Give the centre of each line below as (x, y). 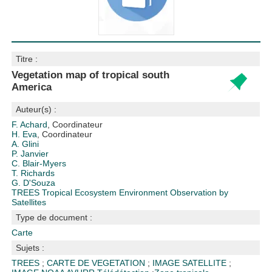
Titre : (27, 59)
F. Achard (30, 124)
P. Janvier (30, 154)
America (32, 87)
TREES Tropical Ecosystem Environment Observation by (120, 192)
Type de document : (54, 217)
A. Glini (25, 144)
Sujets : (30, 248)
